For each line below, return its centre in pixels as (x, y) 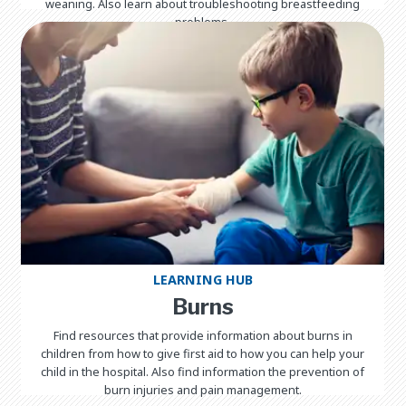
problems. (203, 21)
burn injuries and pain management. (203, 389)
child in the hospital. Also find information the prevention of (203, 371)
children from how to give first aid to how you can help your (203, 353)
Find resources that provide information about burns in (203, 335)
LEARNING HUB (203, 279)
